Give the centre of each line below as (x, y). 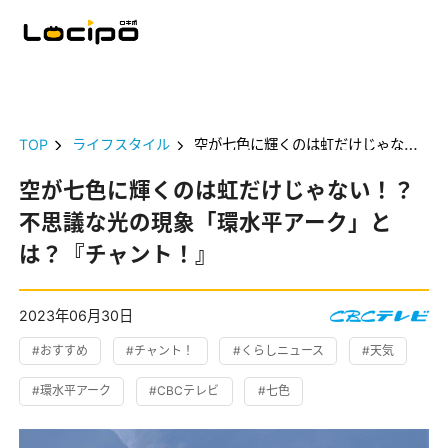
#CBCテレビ (184, 391)
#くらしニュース (278, 351)
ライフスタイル (121, 145)
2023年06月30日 (76, 315)
